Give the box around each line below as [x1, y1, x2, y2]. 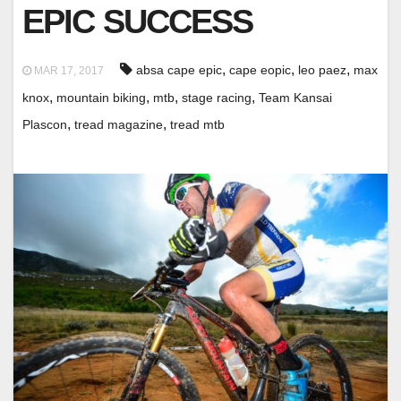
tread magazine [74, 117, 163, 132]
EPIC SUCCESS [22, 3, 253, 41]
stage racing [182, 90, 252, 106]
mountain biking [56, 90, 146, 106]
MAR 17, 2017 [31, 64, 104, 78]
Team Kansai [259, 90, 332, 106]
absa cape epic [136, 63, 222, 78]
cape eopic [229, 63, 291, 78]
